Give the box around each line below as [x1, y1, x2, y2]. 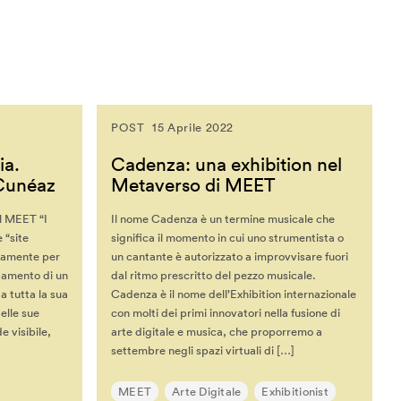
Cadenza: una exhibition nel [111, 152, 342, 176]
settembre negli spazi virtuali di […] [111, 343, 294, 359]
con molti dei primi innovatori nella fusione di [111, 305, 340, 321]
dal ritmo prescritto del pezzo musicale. [111, 268, 316, 284]
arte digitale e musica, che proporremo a [111, 324, 322, 340]
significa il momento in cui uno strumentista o [111, 230, 344, 246]
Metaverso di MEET [111, 173, 275, 197]
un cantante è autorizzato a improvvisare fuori [111, 249, 348, 265]
